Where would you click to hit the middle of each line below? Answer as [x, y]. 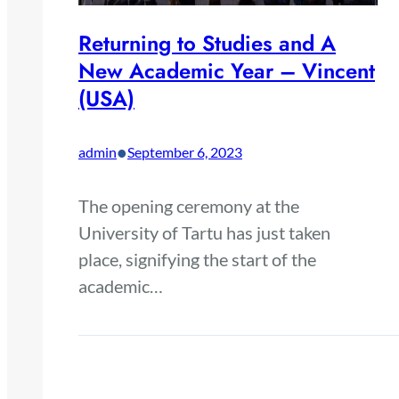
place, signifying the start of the [197, 259]
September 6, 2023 [185, 151]
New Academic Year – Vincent [227, 70]
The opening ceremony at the [189, 205]
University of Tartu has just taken [204, 232]
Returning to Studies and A [207, 43]
